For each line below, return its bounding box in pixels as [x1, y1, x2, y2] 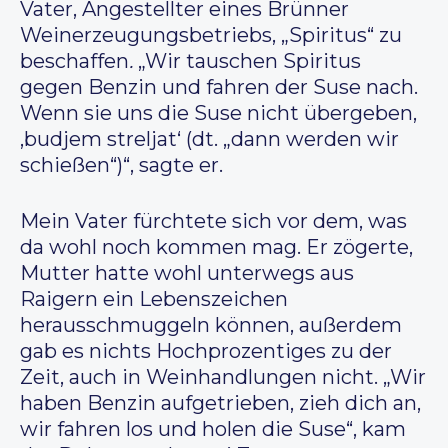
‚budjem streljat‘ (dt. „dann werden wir [20, 127, 399, 152]
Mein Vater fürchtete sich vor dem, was [20, 209, 407, 234]
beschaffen [20, 49, 129, 74]
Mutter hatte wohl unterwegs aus [20, 261, 354, 286]
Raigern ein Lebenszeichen [20, 287, 288, 312]
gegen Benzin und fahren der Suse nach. [20, 75, 418, 100]
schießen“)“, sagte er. [20, 153, 223, 178]
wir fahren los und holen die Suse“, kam [20, 417, 406, 442]
